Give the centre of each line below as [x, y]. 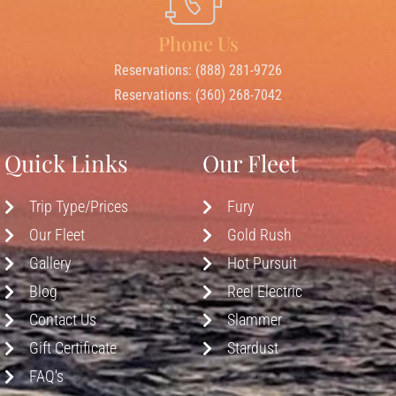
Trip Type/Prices [78, 206]
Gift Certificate [72, 347]
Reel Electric [264, 291]
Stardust [252, 347]
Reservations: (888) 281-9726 [198, 70]
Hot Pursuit [262, 263]
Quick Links [66, 163]
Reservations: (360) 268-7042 [198, 95]
